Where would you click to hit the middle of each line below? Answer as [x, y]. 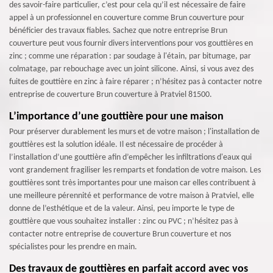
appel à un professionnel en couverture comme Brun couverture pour [127, 18]
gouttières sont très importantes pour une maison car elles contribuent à [133, 183]
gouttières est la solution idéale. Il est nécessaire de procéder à [116, 145]
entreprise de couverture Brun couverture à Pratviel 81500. [111, 95]
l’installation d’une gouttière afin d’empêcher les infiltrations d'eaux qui [130, 158]
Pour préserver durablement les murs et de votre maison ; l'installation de [134, 132]
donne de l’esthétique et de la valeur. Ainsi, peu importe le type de [122, 209]
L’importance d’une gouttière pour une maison [116, 117]
